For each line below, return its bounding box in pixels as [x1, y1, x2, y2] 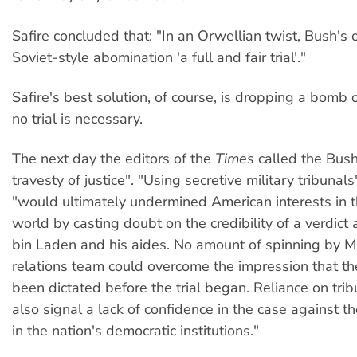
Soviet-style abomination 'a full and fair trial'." [12, 47, 306, 67]
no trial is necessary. [12, 109, 143, 129]
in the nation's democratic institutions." [12, 321, 259, 341]
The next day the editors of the [12, 149, 215, 169]
